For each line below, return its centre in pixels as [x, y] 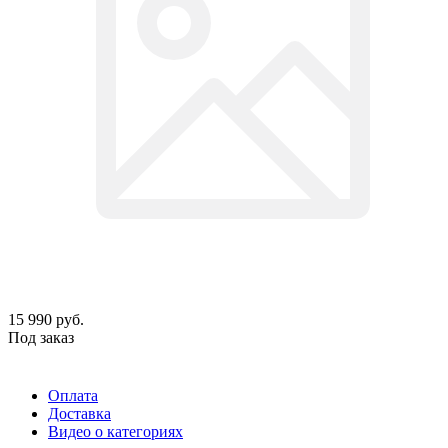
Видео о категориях [115, 431]
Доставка [79, 413]
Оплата [73, 395]
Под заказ [41, 337]
